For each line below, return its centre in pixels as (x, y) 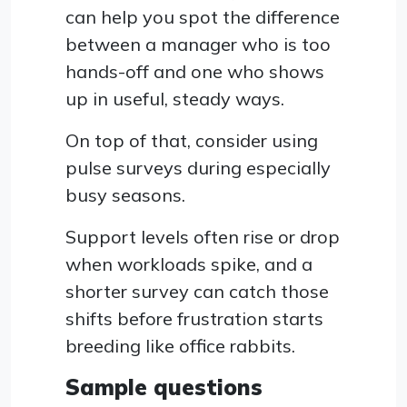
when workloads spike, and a (189, 264)
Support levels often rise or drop (203, 237)
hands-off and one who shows (195, 72)
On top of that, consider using (192, 141)
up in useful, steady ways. (175, 99)
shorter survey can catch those (197, 292)
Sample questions (164, 387)
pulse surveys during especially (198, 168)
